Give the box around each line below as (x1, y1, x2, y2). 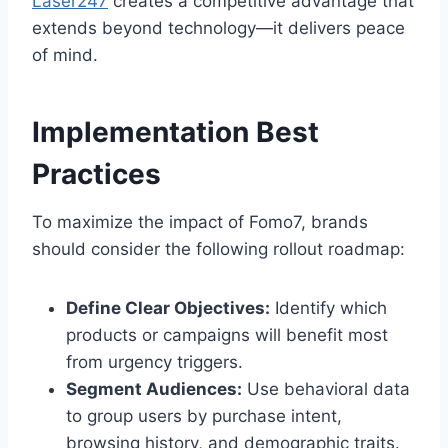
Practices (32, 157, 161, 192)
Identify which (270, 298, 387, 319)
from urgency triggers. (66, 352, 243, 373)
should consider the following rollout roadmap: (32, 239, 405, 260)
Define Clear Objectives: (66, 298, 270, 319)
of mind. (32, 45, 98, 66)
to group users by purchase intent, (66, 406, 342, 427)
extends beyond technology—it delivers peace (32, 18, 405, 39)
